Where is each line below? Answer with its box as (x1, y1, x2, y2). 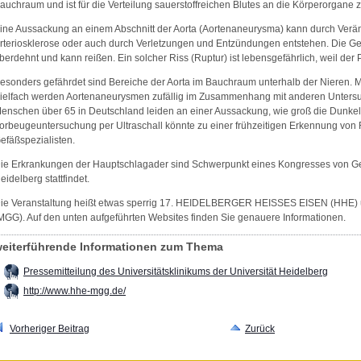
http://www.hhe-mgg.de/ (23, 285, 126, 297)
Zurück (245, 323, 275, 335)
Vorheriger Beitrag (10, 323, 89, 335)
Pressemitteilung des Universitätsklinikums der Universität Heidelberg (23, 266, 328, 278)
